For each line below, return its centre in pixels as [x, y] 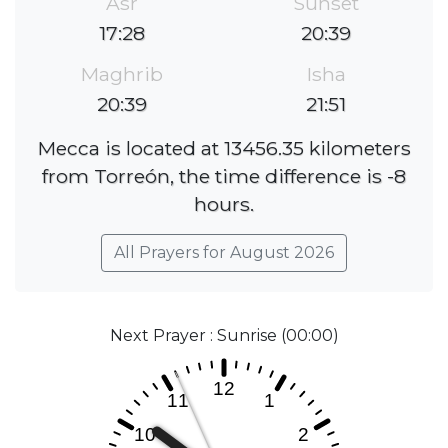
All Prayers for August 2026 [224, 253]
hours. [224, 204]
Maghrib [122, 74]
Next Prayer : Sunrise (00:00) [224, 336]
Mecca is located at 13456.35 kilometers [224, 148]
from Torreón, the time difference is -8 [224, 176]
